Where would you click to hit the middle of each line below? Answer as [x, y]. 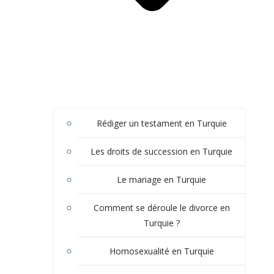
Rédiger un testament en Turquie [161, 123]
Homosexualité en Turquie [161, 251]
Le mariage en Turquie [161, 179]
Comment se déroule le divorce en [161, 207]
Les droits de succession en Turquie [161, 151]
